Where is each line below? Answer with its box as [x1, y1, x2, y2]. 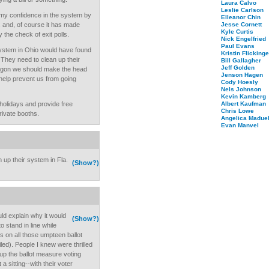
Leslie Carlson [221, 7, 264, 13]
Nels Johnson [221, 86, 261, 92]
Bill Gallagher [221, 57, 261, 64]
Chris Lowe [221, 107, 254, 114]
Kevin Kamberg [221, 93, 266, 100]
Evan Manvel [221, 122, 259, 128]
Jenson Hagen [221, 71, 263, 78]
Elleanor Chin [221, 14, 261, 20]
